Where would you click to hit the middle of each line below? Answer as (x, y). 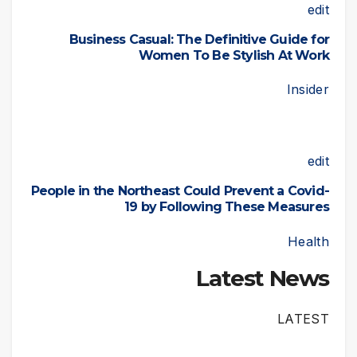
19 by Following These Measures (227, 207)
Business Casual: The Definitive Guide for (199, 39)
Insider (308, 90)
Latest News (263, 278)
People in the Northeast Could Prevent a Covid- (180, 191)
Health (308, 242)
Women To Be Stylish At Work (233, 55)
